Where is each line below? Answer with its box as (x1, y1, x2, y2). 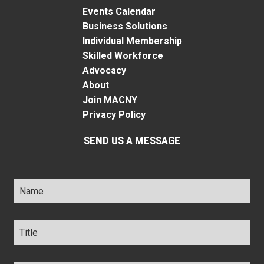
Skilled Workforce (82, 49, 163, 61)
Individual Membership (82, 35, 182, 47)
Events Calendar (82, 5, 156, 17)
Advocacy (82, 64, 126, 76)
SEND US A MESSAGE (84, 133, 180, 147)
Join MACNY (82, 94, 137, 105)
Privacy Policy (82, 108, 146, 120)
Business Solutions (82, 20, 167, 32)
